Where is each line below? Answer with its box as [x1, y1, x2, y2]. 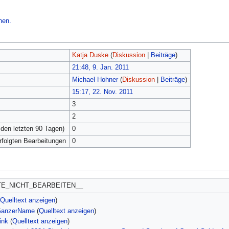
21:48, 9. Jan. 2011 [72, 64, 129, 72]
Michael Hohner [72, 76, 118, 84]
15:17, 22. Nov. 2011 [72, 88, 133, 96]
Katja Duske [72, 52, 108, 59]
